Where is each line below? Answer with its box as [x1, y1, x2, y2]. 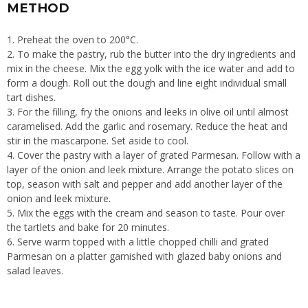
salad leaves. [7, 263, 63, 277]
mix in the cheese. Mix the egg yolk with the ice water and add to [7, 61, 295, 75]
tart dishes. [7, 90, 56, 104]
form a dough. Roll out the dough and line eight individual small [7, 76, 287, 89]
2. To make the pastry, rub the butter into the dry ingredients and [7, 47, 296, 60]
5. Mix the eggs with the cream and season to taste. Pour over [7, 206, 285, 219]
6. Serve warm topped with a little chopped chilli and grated [7, 234, 269, 248]
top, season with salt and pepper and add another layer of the [7, 177, 283, 190]
